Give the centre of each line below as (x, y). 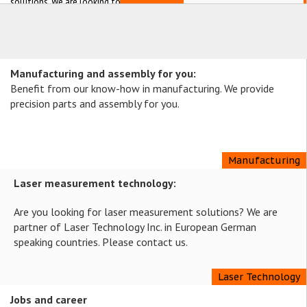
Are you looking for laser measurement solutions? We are (146, 212)
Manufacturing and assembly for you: (103, 73)
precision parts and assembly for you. (95, 103)
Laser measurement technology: (95, 183)
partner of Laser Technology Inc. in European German (135, 227)
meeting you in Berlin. (53, 16)
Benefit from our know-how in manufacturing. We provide (142, 88)
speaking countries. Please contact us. (101, 242)
